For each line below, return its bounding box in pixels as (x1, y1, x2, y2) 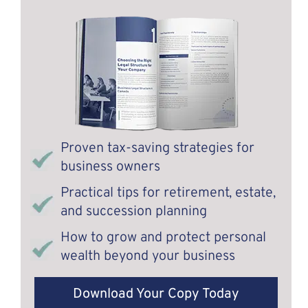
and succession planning (60, 203, 208, 221)
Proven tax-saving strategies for (60, 140, 255, 157)
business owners (60, 158, 161, 176)
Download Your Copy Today (72, 285, 239, 303)
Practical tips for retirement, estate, (60, 184, 276, 203)
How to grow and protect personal (60, 229, 267, 247)
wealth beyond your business (60, 247, 236, 266)
